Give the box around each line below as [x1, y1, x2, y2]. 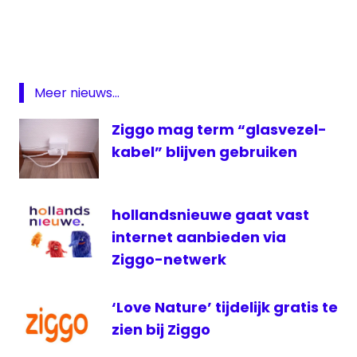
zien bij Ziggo [112, 320, 210, 340]
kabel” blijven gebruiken [112, 142, 297, 163]
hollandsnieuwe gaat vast [112, 205, 309, 226]
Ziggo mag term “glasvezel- [112, 120, 327, 140]
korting [25, 13, 63, 29]
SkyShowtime [25, 37, 99, 54]
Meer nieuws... [33, 84, 120, 103]
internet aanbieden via [112, 227, 286, 248]
